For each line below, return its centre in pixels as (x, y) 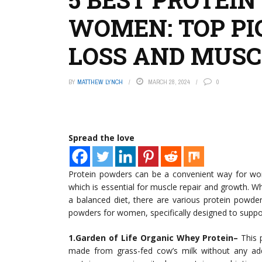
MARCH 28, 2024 (169, 82)
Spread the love (101, 138)
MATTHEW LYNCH (100, 82)
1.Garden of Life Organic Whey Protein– (154, 238)
